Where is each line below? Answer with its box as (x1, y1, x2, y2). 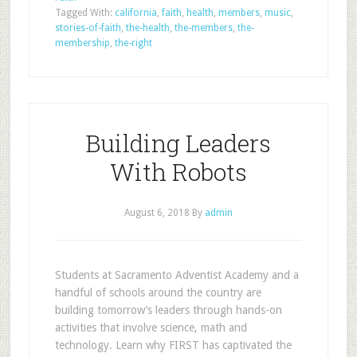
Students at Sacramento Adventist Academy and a (54, 269, 299, 281)
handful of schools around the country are (54, 286, 261, 299)
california (114, 7, 157, 18)
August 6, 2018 (124, 207, 190, 218)
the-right (114, 37, 152, 49)
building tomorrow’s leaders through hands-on (54, 304, 282, 316)
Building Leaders (85, 127, 272, 159)
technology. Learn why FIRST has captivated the (54, 339, 292, 351)
